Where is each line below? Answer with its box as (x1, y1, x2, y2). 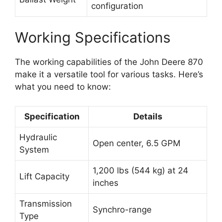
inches (93, 177, 118, 188)
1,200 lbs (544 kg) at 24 (93, 165, 188, 175)
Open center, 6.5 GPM (93, 138, 180, 148)
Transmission (19, 198, 72, 209)
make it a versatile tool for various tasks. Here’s (15, 69, 203, 80)
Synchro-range (93, 204, 152, 215)
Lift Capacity (19, 171, 69, 181)
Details (133, 111, 163, 121)
